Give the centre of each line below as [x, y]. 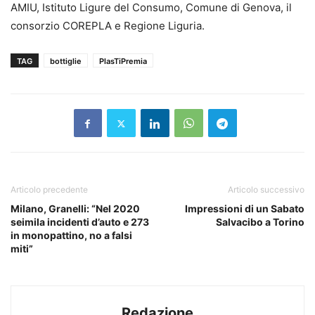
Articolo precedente [49, 190]
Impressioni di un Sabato [245, 209]
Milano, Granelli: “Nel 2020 [75, 209]
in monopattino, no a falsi [71, 236]
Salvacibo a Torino [260, 222]
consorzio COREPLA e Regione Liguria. [108, 26]
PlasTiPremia [123, 62]
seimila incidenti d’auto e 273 [80, 222]
